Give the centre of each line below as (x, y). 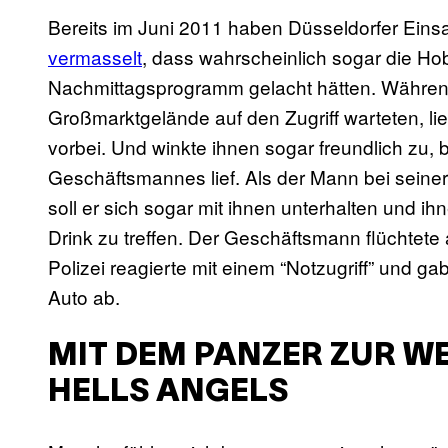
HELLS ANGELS (168, 392)
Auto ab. (84, 297)
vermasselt (95, 57)
